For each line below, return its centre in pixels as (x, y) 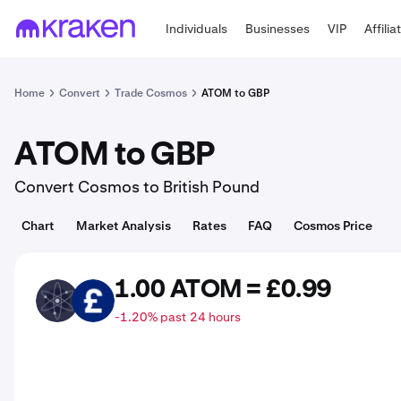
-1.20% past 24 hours (178, 317)
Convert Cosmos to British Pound (137, 187)
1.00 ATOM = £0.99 (223, 290)
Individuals (197, 28)
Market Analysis (124, 226)
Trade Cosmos (151, 93)
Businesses (278, 28)
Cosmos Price (333, 226)
